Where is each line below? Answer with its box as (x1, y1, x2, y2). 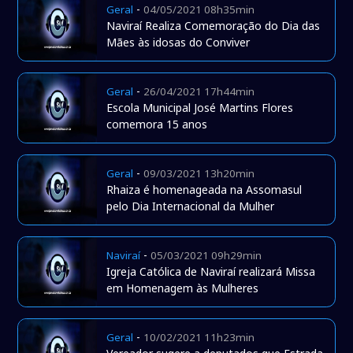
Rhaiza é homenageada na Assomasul (106, 182, 303, 198)
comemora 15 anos (106, 117, 208, 132)
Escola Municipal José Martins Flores (106, 100, 294, 116)
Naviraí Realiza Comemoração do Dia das (106, 18, 321, 34)
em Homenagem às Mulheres (106, 281, 259, 296)
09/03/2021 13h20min (143, 166, 255, 181)
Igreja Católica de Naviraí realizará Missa (106, 264, 316, 280)
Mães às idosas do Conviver (106, 35, 251, 50)
